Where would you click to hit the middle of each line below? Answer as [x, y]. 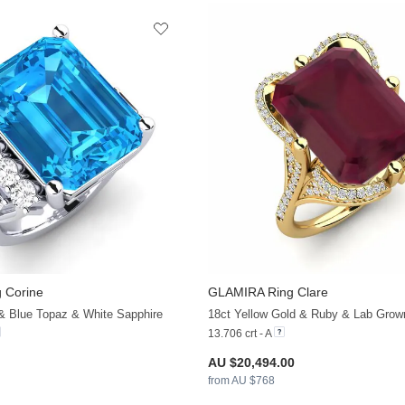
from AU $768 [241, 381]
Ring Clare [296, 292]
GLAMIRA [235, 292]
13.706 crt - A [239, 334]
